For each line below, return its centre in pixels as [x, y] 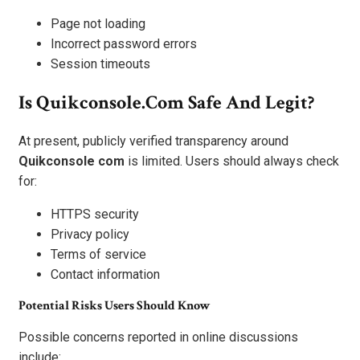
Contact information [105, 275]
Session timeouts [100, 64]
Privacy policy [90, 235]
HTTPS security [95, 215]
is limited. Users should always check [232, 162]
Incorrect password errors [124, 44]
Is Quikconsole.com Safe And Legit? [166, 103]
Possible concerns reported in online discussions [158, 337]
